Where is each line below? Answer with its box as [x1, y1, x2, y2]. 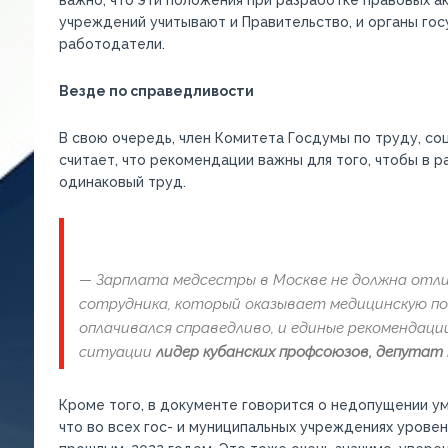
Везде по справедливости [58, 83, 254, 99]
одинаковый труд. [58, 174, 186, 190]
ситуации [78, 343, 156, 361]
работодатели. [58, 36, 165, 52]
